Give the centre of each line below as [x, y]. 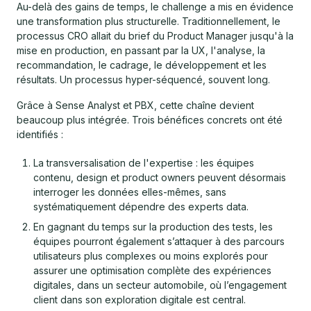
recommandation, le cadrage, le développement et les [142, 65]
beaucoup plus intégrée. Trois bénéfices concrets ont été [150, 119]
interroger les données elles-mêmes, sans [130, 192]
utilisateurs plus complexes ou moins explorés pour [151, 255]
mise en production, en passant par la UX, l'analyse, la [141, 50]
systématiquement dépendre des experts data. [141, 206]
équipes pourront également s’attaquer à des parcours [159, 241]
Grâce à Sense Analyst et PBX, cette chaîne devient [135, 105]
